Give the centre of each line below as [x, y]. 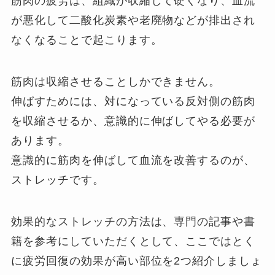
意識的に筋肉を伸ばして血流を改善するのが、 [134, 160]
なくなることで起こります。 [87, 40]
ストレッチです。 [58, 180]
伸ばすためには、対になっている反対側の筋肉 [134, 101]
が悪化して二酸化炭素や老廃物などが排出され [134, 20]
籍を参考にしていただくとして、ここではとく [134, 241]
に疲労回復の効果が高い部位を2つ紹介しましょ [137, 261]
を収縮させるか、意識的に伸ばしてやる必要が [134, 121]
